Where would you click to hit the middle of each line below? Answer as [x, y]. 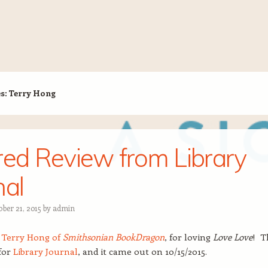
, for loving [189, 237]
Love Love [233, 237]
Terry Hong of [32, 237]
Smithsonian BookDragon [114, 237]
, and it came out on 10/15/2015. [142, 251]
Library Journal [45, 251]
